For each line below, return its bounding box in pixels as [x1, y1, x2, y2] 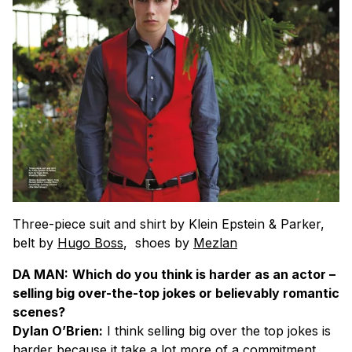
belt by [13, 234, 57, 251]
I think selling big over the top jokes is [103, 322, 331, 339]
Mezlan [193, 234, 237, 251]
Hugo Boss [57, 234, 123, 251]
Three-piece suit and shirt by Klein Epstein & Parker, [13, 215, 324, 232]
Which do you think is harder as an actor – [72, 266, 335, 282]
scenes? [13, 303, 65, 320]
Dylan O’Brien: [13, 322, 103, 339]
